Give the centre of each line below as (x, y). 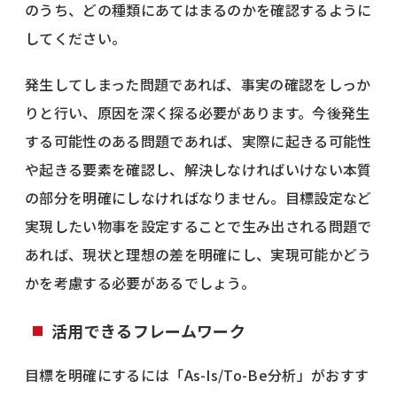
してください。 (76, 38)
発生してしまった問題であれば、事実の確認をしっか (198, 84)
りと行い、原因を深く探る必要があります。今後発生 (198, 112)
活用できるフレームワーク (148, 330)
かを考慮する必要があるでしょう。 (140, 282)
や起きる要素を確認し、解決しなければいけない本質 (198, 169)
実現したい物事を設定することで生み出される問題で (198, 226)
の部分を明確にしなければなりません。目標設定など (198, 197)
